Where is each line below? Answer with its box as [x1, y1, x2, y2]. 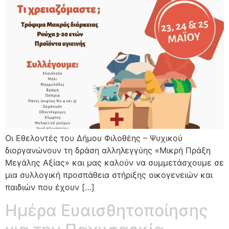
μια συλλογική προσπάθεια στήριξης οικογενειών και [5, 170, 213, 180]
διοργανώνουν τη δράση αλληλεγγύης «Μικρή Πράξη [5, 145, 211, 156]
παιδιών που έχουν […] [5, 182, 95, 193]
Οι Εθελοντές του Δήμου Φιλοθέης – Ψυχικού [5, 133, 182, 144]
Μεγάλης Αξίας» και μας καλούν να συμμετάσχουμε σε [5, 157, 224, 168]
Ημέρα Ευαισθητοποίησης [5, 200, 208, 220]
